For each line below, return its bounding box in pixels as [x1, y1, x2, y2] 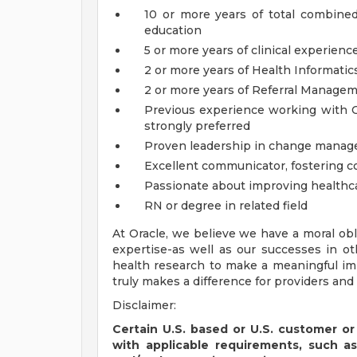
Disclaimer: [112, 298, 176, 312]
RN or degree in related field [144, 198, 308, 213]
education [144, 23, 202, 37]
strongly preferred [144, 119, 250, 133]
